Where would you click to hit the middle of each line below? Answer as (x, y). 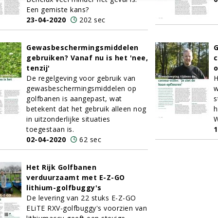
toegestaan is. (50, 129)
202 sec (92, 20)
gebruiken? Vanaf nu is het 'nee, (87, 58)
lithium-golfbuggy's (64, 188)
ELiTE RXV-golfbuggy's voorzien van (87, 208)
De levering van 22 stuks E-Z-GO (81, 198)
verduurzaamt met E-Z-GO (76, 177)
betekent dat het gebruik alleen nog (86, 109)
